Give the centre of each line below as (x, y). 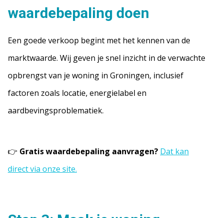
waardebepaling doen (79, 13)
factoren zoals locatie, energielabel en (77, 93)
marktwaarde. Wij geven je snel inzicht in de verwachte (107, 58)
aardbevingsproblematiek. (56, 110)
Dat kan (174, 151)
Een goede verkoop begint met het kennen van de (99, 40)
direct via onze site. (42, 169)
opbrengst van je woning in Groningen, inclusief (96, 75)
